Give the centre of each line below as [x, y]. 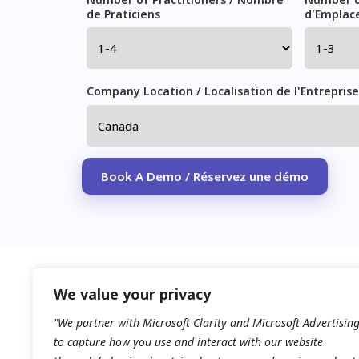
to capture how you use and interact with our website [188, 342]
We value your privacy [132, 294]
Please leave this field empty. [164, 163]
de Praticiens [123, 14]
